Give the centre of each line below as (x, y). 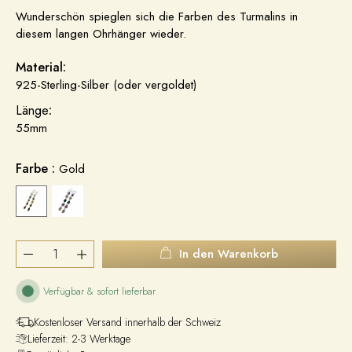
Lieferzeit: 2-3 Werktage (79, 339)
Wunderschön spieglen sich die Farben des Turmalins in (157, 17)
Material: (41, 68)
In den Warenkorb (228, 254)
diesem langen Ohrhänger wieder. (101, 34)
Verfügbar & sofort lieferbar (99, 291)
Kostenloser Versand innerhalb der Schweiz (128, 323)
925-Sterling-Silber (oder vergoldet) (106, 85)
